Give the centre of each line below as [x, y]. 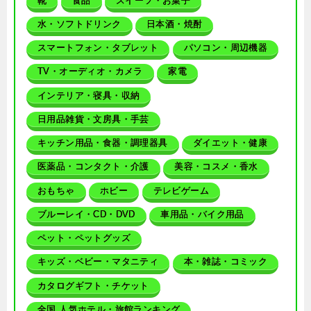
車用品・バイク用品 [202, 214]
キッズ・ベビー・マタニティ [98, 262]
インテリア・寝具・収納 [89, 95]
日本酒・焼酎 [175, 24]
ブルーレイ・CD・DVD [86, 214]
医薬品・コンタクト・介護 [93, 167]
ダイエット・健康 [230, 143]
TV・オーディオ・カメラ [90, 72]
